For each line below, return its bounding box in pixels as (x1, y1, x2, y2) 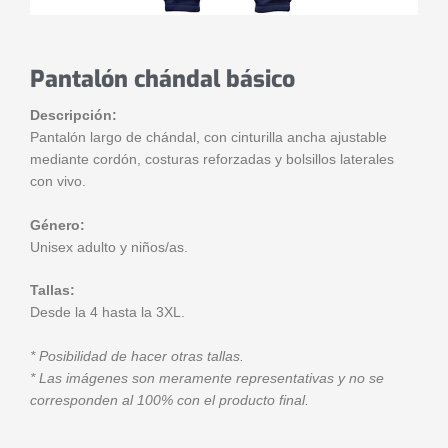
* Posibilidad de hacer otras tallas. (30, 349, 244, 365)
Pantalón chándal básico (30, 63, 295, 95)
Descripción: (30, 107, 117, 123)
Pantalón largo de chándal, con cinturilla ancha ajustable (30, 129, 387, 145)
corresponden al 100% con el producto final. (30, 393, 309, 409)
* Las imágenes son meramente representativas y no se (30, 371, 384, 387)
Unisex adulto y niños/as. (30, 239, 188, 255)
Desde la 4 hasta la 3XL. (30, 305, 185, 321)
